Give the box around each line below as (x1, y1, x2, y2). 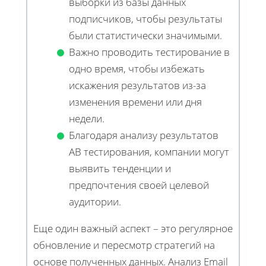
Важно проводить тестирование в (69, 45, 230, 59)
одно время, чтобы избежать (69, 61, 205, 75)
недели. (69, 111, 104, 125)
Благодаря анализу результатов (69, 128, 218, 142)
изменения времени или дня (69, 94, 202, 109)
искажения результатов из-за (69, 78, 206, 92)
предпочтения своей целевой (69, 178, 209, 192)
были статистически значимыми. (69, 28, 222, 42)
